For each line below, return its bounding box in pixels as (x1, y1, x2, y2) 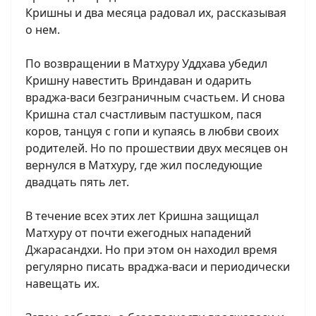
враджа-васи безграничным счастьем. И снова (25, 90, 285, 105)
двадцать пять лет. (25, 174, 129, 190)
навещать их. (25, 276, 99, 291)
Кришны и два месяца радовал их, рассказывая (25, 5, 286, 20)
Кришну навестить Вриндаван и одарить (25, 73, 252, 88)
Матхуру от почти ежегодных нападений (25, 225, 251, 241)
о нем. (25, 22, 60, 37)
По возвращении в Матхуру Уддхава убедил (25, 56, 267, 71)
